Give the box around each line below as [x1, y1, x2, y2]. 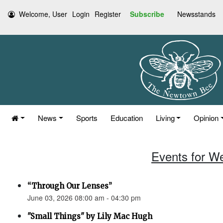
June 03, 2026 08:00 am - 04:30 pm [27, 193, 141, 203]
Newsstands [177, 9, 216, 19]
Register [95, 9, 121, 19]
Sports [76, 112, 98, 123]
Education [110, 112, 143, 123]
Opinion [194, 112, 219, 123]
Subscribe [130, 9, 164, 19]
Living [155, 112, 175, 123]
